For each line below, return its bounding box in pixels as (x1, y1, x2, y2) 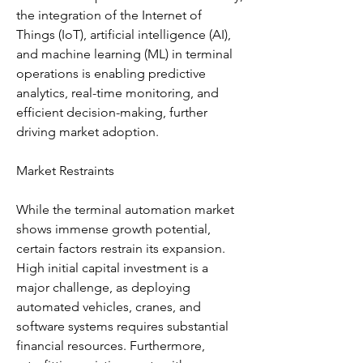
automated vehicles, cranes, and (16, 299, 201, 314)
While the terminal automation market (16, 202, 234, 217)
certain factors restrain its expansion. (16, 241, 225, 256)
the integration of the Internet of (16, 7, 202, 23)
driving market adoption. (16, 124, 159, 139)
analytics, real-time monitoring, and (16, 85, 219, 100)
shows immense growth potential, (16, 221, 211, 237)
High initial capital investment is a (16, 260, 208, 275)
